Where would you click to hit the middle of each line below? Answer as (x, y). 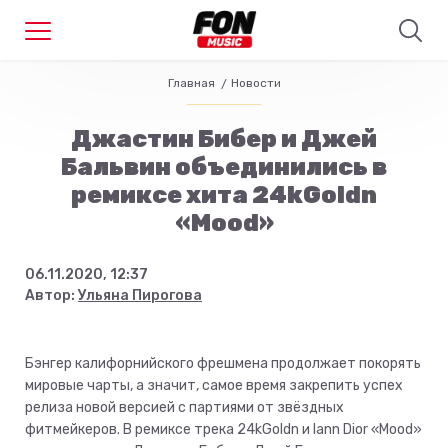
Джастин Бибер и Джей (224, 139)
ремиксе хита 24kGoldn (224, 195)
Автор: (51, 295)
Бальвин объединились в (224, 167)
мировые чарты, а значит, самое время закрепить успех (214, 385)
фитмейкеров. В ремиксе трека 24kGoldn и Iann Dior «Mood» (223, 429)
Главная (191, 83)
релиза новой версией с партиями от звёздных (184, 407)
